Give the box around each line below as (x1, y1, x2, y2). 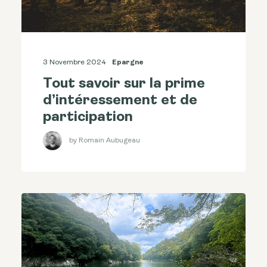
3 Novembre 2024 (43, 59, 106, 67)
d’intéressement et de (43, 94, 197, 108)
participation (43, 110, 133, 125)
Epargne (112, 59, 144, 67)
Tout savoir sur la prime (43, 77, 205, 92)
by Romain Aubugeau (69, 136, 140, 144)
